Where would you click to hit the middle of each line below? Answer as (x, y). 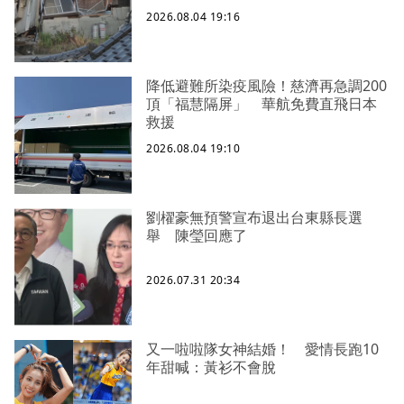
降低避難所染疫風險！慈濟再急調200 (266, 85)
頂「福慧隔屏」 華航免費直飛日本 (262, 103)
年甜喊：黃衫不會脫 (211, 367)
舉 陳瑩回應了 (197, 235)
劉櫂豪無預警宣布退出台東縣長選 (254, 217)
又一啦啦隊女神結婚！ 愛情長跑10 (262, 349)
